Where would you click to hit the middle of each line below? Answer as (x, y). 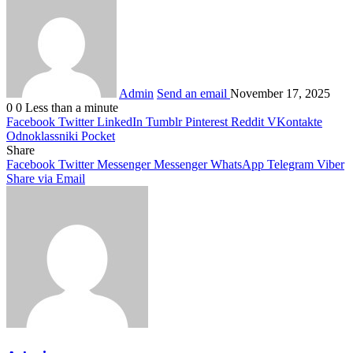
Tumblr (164, 121)
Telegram (290, 164)
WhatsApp (237, 164)
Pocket (98, 136)
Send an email (192, 93)
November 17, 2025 (280, 93)
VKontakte (295, 121)
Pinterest (206, 121)
